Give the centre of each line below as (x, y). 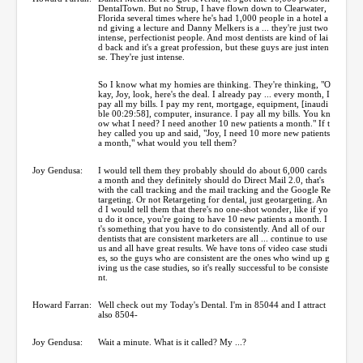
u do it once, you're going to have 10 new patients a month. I (213, 218)
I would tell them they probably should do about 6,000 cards (212, 170)
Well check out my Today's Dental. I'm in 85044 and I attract (212, 304)
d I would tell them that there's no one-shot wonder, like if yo (213, 209)
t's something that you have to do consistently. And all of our (211, 228)
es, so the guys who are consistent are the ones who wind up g (214, 257)
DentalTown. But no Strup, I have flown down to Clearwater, (212, 8)
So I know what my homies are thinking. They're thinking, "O (214, 84)
